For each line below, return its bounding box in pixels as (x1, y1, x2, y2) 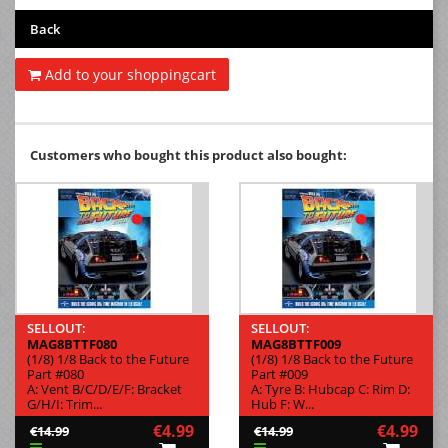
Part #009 (251, 364, 308, 383)
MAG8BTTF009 (251, 334, 341, 353)
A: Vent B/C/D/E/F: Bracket (27, 379, 182, 398)
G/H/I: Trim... (27, 394, 102, 413)
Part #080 (27, 364, 84, 383)
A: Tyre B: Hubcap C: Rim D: (251, 379, 410, 398)
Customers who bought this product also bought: (30, 145, 347, 164)
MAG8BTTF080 (27, 334, 117, 353)
